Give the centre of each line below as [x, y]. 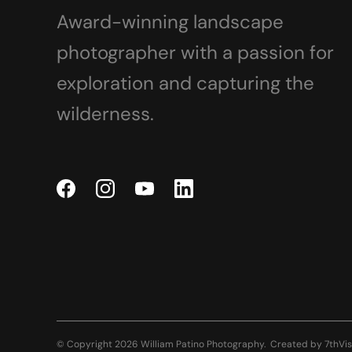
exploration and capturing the [185, 82]
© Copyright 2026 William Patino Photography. [161, 344]
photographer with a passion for [195, 52]
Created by [297, 344]
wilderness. [105, 113]
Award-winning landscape [170, 21]
